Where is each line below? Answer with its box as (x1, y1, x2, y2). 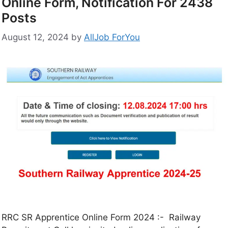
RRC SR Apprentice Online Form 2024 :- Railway (2, 212, 201, 223)
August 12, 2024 (2, 32, 69, 43)
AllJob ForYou (84, 32, 140, 43)
